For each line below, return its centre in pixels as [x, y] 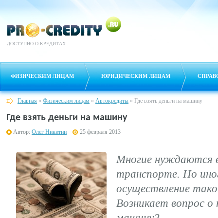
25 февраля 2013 [100, 132]
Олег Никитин [49, 132]
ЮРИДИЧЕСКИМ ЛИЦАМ [136, 76]
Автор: [22, 132]
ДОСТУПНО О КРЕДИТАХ [36, 44]
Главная [27, 101]
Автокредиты [112, 101]
